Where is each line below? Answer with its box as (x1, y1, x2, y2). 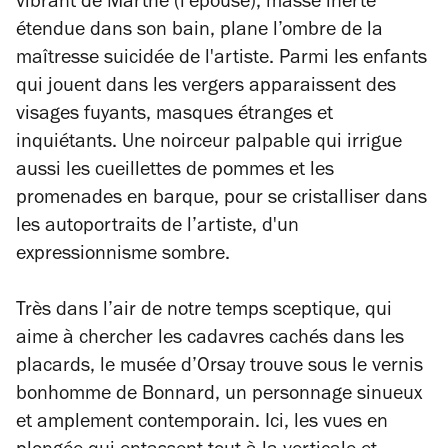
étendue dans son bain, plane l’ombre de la (16, 22, 383, 43)
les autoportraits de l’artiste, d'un (16, 218, 299, 239)
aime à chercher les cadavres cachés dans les (16, 330, 404, 351)
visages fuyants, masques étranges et (16, 106, 333, 127)
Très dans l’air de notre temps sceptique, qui (16, 302, 392, 323)
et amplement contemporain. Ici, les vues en (16, 414, 388, 435)
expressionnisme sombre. (16, 246, 230, 267)
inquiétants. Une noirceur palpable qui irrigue (16, 134, 402, 155)
